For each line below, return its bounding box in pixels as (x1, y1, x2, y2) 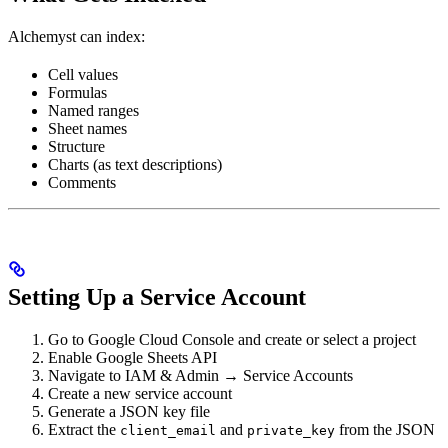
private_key (247, 423, 335, 438)
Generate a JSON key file (48, 403, 210, 420)
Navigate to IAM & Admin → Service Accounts (48, 367, 353, 384)
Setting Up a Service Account (8, 284, 306, 311)
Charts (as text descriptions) (48, 156, 222, 174)
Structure (48, 138, 105, 156)
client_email (120, 423, 216, 438)
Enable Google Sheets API (48, 349, 217, 366)
